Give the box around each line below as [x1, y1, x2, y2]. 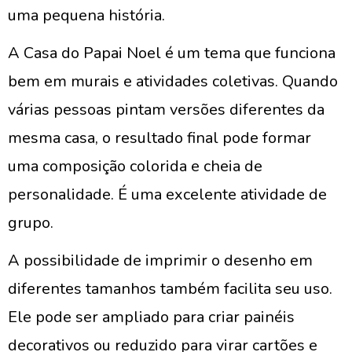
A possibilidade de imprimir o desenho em [8, 250, 313, 271]
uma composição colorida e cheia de [8, 156, 262, 177]
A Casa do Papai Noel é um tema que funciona [8, 42, 335, 64]
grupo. [8, 212, 53, 233]
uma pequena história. [8, 5, 165, 26]
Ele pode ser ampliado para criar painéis [8, 306, 295, 328]
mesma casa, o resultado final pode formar [8, 127, 311, 148]
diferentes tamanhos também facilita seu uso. [8, 278, 332, 299]
